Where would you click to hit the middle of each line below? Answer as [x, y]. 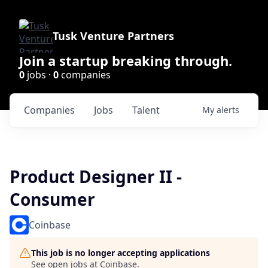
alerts [228, 110]
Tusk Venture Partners [113, 36]
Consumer [52, 199]
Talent [146, 110]
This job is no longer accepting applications [121, 253]
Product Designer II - [96, 176]
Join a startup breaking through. [126, 60]
